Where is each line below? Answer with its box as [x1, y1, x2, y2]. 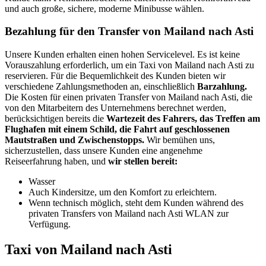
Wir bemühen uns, [144, 135, 215, 145]
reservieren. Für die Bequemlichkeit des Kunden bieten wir [5, 71, 226, 81]
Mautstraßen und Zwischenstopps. [5, 135, 144, 145]
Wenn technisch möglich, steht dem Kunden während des [28, 198, 243, 208]
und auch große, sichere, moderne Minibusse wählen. [5, 3, 204, 14]
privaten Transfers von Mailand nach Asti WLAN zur [28, 208, 229, 219]
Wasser [28, 176, 55, 187]
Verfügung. [28, 219, 71, 230]
